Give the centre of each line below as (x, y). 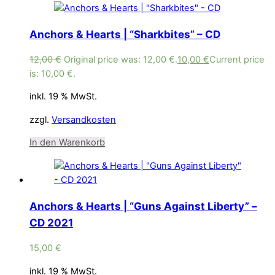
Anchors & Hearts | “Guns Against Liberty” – (143, 206)
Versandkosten (84, 119)
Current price (237, 59)
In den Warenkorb (67, 143)
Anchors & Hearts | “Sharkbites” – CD (125, 34)
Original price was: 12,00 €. (121, 59)
